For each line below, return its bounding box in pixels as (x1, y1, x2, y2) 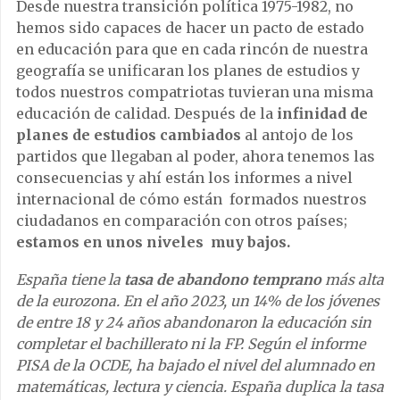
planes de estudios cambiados (16, 125, 241, 144)
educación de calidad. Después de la (16, 104, 277, 122)
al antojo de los (241, 125, 354, 144)
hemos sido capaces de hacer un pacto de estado (16, 18, 364, 37)
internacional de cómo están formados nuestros (16, 189, 367, 208)
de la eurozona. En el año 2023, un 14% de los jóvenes (16, 291, 379, 310)
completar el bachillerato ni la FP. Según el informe (16, 334, 365, 353)
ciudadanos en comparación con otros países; (16, 211, 347, 229)
